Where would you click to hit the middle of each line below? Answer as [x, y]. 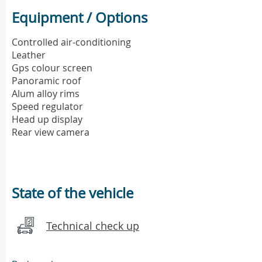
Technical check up [93, 226]
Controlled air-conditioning [71, 42]
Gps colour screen [52, 68]
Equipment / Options [80, 18]
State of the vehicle [73, 193]
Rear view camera [51, 132]
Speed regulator [47, 107]
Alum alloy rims [46, 94]
